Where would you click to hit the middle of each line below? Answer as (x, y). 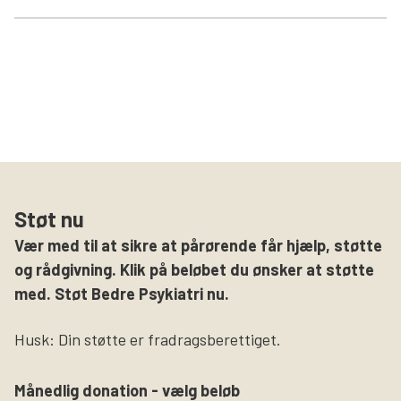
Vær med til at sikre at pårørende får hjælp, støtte (198, 245)
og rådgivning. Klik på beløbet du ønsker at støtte (194, 269)
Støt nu (49, 218)
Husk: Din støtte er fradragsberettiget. (148, 339)
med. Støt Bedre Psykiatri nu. (122, 293)
